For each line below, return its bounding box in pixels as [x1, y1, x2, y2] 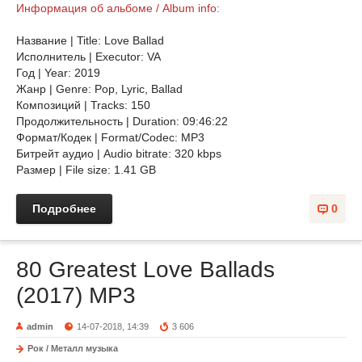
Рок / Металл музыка [27, 343, 118, 353]
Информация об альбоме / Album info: [16, 2, 220, 15]
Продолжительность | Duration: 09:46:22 [16, 115, 228, 128]
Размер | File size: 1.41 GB [16, 163, 156, 176]
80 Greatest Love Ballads [16, 257, 275, 282]
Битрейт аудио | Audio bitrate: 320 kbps [16, 147, 221, 160]
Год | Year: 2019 [16, 66, 100, 79]
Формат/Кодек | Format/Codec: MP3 [16, 131, 208, 144]
